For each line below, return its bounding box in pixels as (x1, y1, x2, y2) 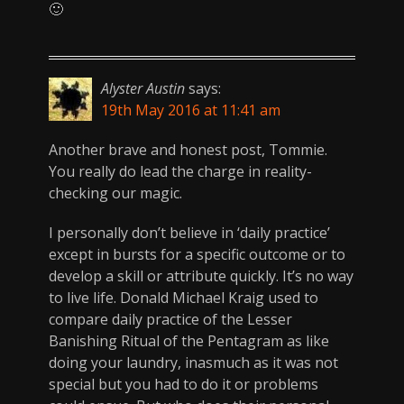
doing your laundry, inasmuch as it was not (49, 353, 338, 373)
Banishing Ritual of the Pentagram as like (49, 331, 329, 352)
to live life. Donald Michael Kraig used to (49, 288, 318, 308)
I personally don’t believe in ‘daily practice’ (49, 223, 330, 243)
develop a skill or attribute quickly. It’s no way (49, 266, 353, 287)
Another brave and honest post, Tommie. (49, 140, 327, 161)
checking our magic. (49, 183, 182, 204)
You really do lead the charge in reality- (49, 161, 312, 182)
